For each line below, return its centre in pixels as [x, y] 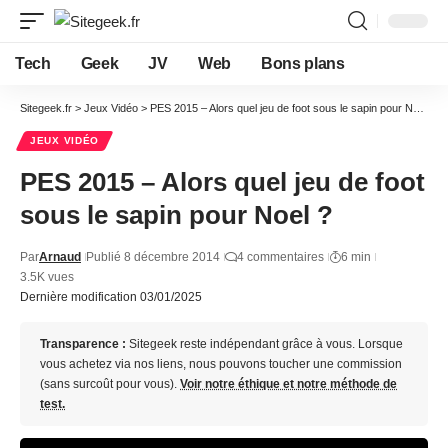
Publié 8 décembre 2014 [153, 257]
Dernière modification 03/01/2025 [111, 297]
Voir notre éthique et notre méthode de [288, 384]
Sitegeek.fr [46, 108]
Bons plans [302, 63]
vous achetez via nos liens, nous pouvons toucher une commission [221, 364]
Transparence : [83, 344]
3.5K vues [47, 277]
